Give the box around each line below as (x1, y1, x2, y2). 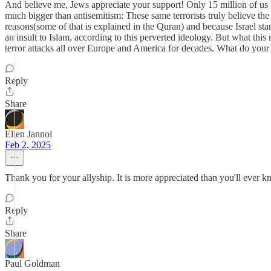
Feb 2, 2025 (5, 140, 51, 150)
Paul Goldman (5, 258, 60, 269)
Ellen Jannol (5, 129, 52, 139)
